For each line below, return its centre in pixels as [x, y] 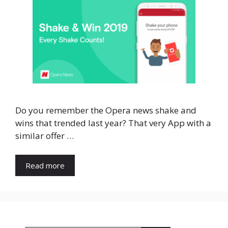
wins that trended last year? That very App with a [113, 123]
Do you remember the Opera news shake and [106, 110]
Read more [45, 166]
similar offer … [45, 135]
